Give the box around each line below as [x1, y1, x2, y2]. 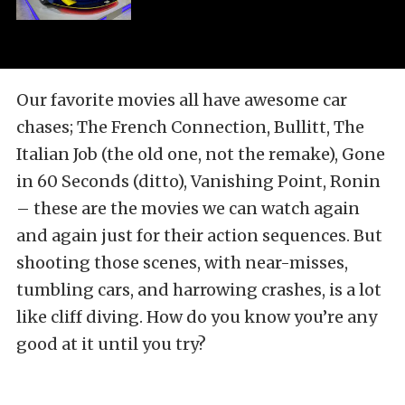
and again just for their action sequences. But [16, 225, 382, 247]
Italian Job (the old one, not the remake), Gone [16, 144, 385, 165]
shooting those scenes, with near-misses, [16, 252, 348, 274]
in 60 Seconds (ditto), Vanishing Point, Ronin [16, 171, 381, 193]
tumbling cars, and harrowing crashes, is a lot [16, 279, 381, 301]
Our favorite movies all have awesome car [16, 89, 347, 111]
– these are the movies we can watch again [16, 198, 360, 220]
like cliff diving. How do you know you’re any [16, 306, 377, 328]
